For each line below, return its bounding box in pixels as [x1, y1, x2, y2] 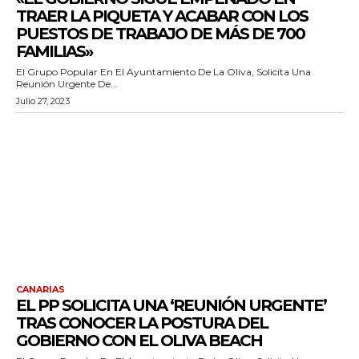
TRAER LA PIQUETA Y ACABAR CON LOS [16, 6, 308, 26]
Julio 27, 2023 [16, 95, 70, 107]
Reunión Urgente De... [16, 77, 118, 90]
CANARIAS [16, 283, 65, 295]
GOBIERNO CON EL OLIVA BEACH [16, 330, 262, 350]
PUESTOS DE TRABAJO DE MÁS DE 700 [16, 23, 305, 43]
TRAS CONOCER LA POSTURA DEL [16, 313, 268, 333]
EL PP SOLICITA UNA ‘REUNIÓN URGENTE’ [16, 295, 326, 315]
